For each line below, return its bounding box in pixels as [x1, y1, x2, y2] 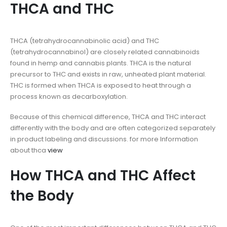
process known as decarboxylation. [10, 91, 128, 101]
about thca [10, 145, 48, 156]
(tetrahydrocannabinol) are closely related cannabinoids [10, 47, 200, 57]
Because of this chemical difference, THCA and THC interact [10, 112, 206, 122]
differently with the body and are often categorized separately [10, 123, 215, 133]
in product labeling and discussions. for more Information [10, 134, 198, 144]
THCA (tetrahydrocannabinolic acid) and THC [10, 35, 159, 46]
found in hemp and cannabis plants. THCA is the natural [10, 58, 191, 68]
